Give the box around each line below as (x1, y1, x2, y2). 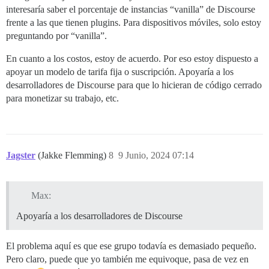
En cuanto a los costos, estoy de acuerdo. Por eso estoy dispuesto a (6, 53, 258, 64)
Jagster (6, 150, 35, 160)
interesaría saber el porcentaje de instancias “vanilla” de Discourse (6, 4, 255, 14)
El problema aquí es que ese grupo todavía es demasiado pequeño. (6, 240, 256, 251)
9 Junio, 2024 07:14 (118, 150, 194, 160)
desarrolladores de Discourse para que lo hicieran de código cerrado (6, 79, 262, 90)
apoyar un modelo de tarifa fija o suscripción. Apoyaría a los (6, 66, 234, 77)
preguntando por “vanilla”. (6, 30, 107, 41)
